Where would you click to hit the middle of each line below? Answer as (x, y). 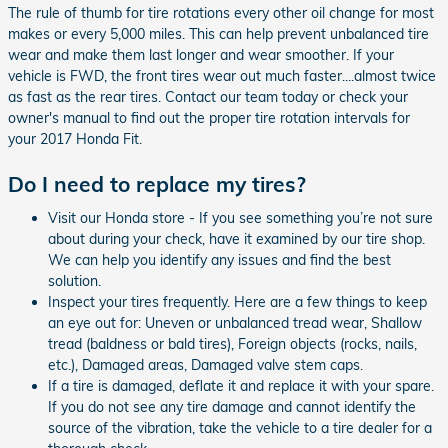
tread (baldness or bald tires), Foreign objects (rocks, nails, (232, 343)
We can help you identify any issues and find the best (219, 259)
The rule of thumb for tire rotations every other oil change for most (221, 13)
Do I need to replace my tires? (157, 184)
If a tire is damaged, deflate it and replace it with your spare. (241, 385)
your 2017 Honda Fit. (75, 139)
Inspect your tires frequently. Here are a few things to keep (237, 301)
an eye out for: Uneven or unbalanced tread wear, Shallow (235, 322)
